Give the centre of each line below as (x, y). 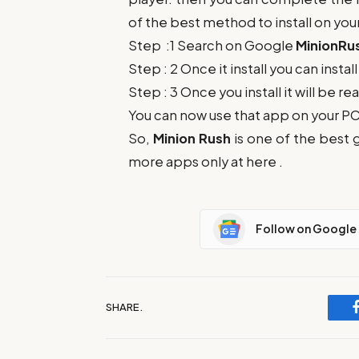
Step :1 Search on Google (212, 45)
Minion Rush (192, 138)
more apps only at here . (206, 161)
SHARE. (124, 307)
